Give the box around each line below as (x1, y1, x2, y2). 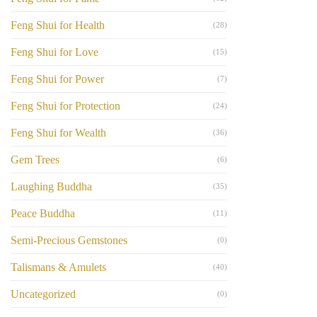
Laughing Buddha (11, 180, 92, 192)
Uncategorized (11, 287, 76, 300)
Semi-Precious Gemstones (11, 234, 127, 246)
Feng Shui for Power (11, 72, 104, 85)
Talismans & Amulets (11, 260, 106, 273)
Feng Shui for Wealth (11, 126, 106, 139)
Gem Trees (11, 153, 59, 166)
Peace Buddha (11, 207, 75, 219)
